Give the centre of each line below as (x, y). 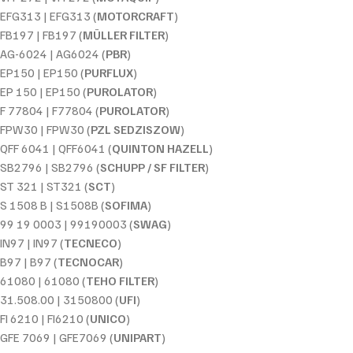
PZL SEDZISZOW (136, 129)
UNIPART (137, 337)
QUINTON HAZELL (160, 148)
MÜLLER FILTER (124, 34)
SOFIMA (126, 204)
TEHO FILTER (120, 280)
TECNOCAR (88, 261)
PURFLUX (109, 72)
